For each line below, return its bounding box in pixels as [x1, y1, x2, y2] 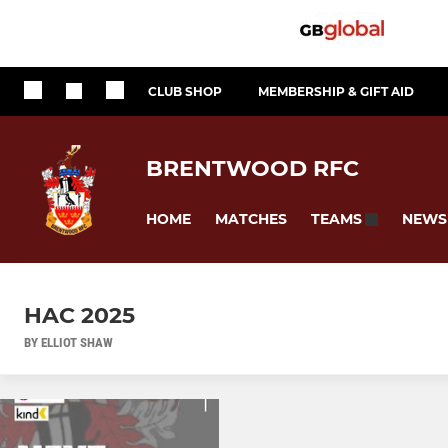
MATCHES [215, 209, 287, 228]
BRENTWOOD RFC [146, 154, 359, 182]
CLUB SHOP [148, 84, 222, 99]
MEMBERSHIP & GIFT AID [258, 84, 414, 99]
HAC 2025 [24, 302, 135, 330]
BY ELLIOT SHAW [24, 335, 113, 351]
